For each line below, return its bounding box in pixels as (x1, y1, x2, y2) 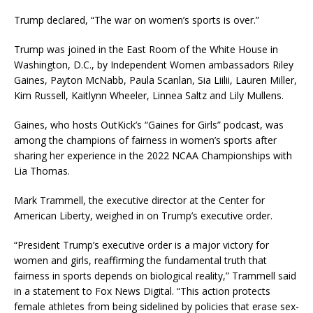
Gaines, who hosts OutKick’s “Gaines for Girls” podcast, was (14, 118, 284, 132)
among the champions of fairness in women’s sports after (14, 133, 277, 147)
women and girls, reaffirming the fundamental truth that (14, 254, 267, 268)
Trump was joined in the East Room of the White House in (14, 43, 278, 57)
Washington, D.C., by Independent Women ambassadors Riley (14, 58, 293, 72)
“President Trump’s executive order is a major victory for (14, 238, 269, 252)
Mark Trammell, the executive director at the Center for (14, 194, 265, 208)
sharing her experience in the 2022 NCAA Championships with (14, 149, 292, 163)
